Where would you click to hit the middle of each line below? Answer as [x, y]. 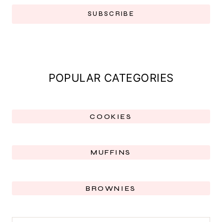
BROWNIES [111, 188]
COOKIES [111, 116]
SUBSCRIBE [111, 14]
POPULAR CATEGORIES [111, 78]
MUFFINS [111, 153]
